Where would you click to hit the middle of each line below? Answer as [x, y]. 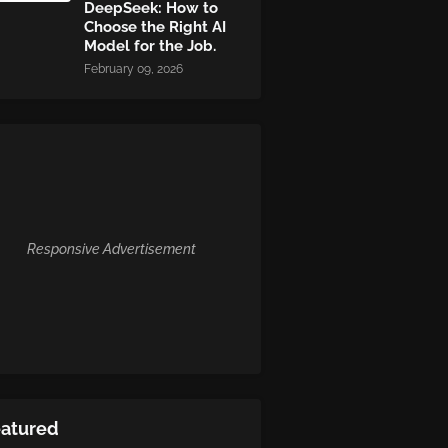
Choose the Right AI [155, 27]
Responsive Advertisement [111, 248]
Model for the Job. [150, 46]
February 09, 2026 [133, 69]
